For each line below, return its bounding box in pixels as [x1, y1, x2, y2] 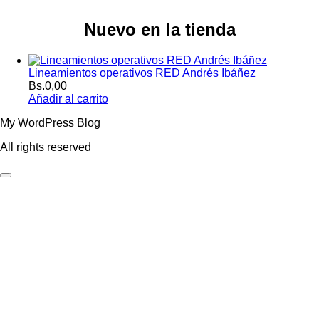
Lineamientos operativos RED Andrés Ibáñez [28, 66, 256, 79]
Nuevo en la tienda [83, 19, 236, 39]
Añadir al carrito [28, 92, 108, 105]
